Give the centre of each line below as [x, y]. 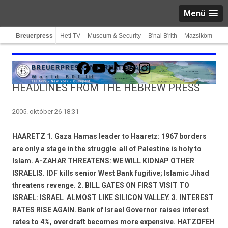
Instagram [153, 60]
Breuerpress [34, 36]
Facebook [91, 60]
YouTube [105, 60]
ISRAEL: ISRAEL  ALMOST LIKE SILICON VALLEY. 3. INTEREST [113, 197]
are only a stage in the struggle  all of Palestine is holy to [107, 149]
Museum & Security [114, 36]
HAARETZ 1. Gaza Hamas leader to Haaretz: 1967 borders [109, 136]
